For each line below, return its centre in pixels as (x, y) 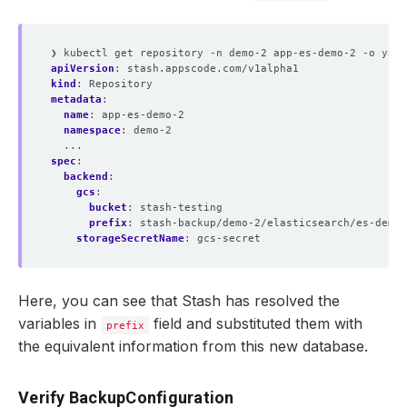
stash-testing (181, 208)
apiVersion (83, 69)
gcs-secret (229, 238)
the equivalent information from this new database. (193, 347)
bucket (108, 208)
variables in (60, 324)
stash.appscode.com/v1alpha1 (213, 69)
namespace (92, 130)
